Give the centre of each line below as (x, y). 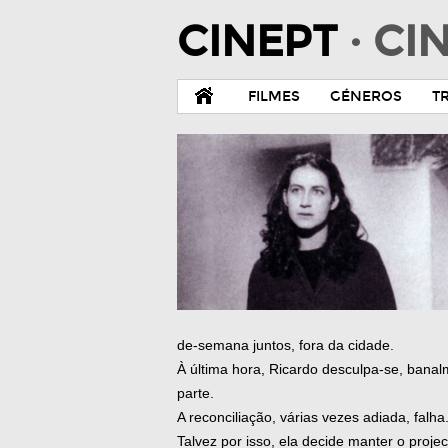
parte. (195, 393)
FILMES (274, 96)
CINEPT (263, 42)
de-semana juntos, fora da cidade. (285, 345)
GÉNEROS (366, 96)
